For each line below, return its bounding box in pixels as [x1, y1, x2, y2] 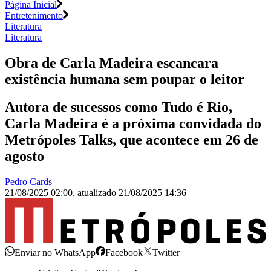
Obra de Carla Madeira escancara [5, 54, 218, 71]
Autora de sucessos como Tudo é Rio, [5, 99, 232, 116]
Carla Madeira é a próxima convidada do [5, 116, 261, 132]
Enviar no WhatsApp [15, 247, 96, 258]
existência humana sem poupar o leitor [5, 71, 244, 87]
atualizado [77, 188, 119, 198]
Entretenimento [5, 10, 63, 21]
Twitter [152, 247, 180, 258]
